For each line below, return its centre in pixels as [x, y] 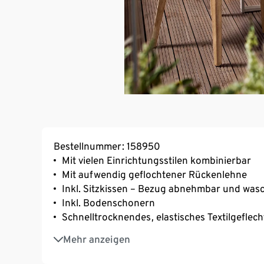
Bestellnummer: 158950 [107, 146]
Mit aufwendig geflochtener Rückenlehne [154, 174]
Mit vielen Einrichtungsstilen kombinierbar [156, 160]
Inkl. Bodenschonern [108, 202]
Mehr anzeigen [97, 239]
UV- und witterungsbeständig [127, 247]
